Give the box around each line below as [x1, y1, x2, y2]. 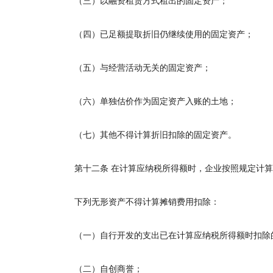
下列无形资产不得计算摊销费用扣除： [57, 197, 219, 207]
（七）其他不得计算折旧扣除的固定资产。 [57, 130, 236, 140]
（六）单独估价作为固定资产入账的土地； [57, 97, 236, 106]
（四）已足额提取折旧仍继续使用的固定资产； [57, 30, 253, 39]
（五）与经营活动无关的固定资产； [57, 63, 211, 73]
